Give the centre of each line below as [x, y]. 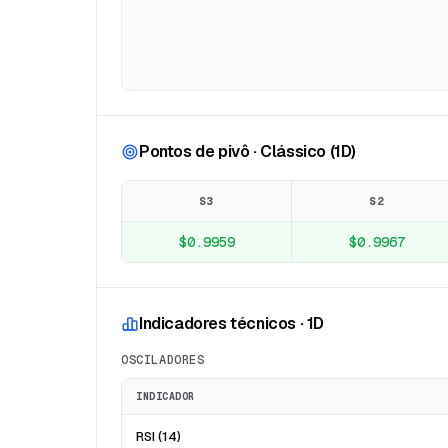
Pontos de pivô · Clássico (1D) [247, 151]
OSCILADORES [163, 360]
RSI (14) [158, 436]
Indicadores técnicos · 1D [231, 323]
